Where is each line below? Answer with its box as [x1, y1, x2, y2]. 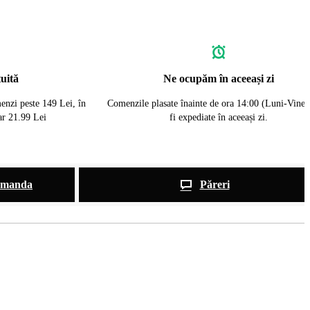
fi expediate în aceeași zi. [170, 112, 268, 122]
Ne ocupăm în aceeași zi [163, 73, 274, 84]
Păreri [199, 179, 230, 190]
